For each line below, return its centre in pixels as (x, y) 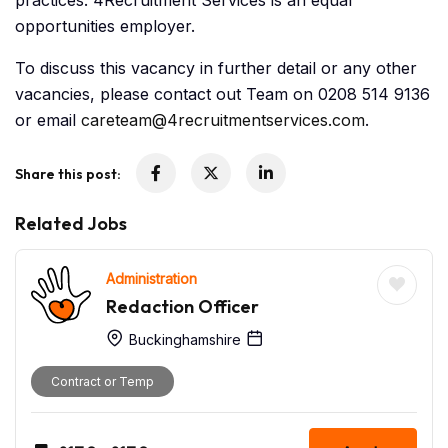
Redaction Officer (182, 307)
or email (48, 120)
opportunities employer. (105, 26)
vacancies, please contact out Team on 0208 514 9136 (222, 94)
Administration (151, 279)
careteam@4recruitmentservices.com (223, 120)
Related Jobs (71, 224)
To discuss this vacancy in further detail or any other (216, 68)
